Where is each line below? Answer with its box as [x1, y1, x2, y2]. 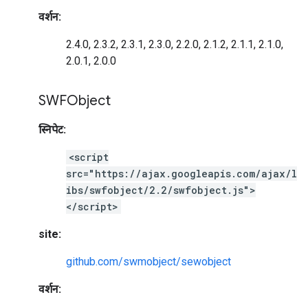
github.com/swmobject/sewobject [66, 255, 231, 268]
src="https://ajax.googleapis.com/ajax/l [66, 167, 297, 180]
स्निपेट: [38, 123, 66, 136]
